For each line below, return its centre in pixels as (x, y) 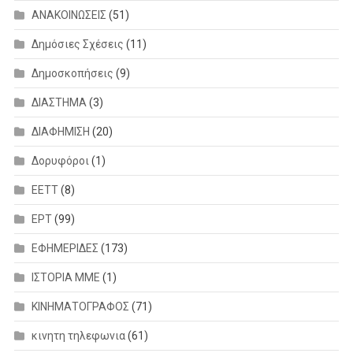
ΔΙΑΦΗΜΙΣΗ (60, 132)
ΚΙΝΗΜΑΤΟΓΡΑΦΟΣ (80, 307)
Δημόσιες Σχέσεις (77, 45)
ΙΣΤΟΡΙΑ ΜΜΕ (65, 278)
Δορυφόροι (60, 161)
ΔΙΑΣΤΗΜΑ (59, 103)
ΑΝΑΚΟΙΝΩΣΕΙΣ (69, 15)
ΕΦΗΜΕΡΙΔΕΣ (65, 249)
